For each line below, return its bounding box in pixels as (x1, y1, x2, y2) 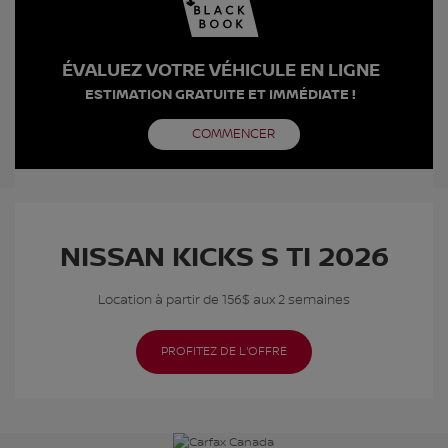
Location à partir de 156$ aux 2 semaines (98, 291, 350, 308)
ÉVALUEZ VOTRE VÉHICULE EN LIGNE (61, 59, 380, 81)
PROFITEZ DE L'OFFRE (161, 343, 287, 359)
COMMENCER (192, 125, 276, 142)
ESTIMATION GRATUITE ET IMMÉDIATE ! (85, 85, 356, 103)
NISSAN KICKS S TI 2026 (59, 240, 389, 275)
